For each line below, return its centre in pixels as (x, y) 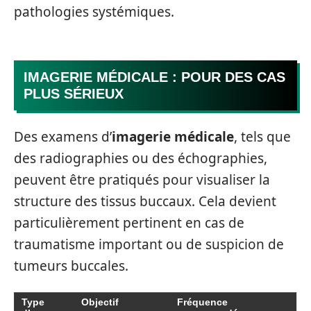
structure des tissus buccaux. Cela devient (145, 201)
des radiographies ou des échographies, (141, 158)
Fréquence (202, 302)
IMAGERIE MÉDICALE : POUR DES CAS (154, 77)
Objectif (100, 302)
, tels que (262, 136)
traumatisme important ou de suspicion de (149, 244)
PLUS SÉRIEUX (74, 94)
